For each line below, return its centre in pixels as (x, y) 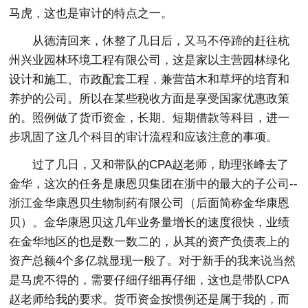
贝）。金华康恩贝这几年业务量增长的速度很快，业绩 (150, 223)
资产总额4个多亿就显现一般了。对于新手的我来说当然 (153, 261)
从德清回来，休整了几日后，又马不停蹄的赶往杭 (161, 41)
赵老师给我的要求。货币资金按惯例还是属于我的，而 (150, 300)
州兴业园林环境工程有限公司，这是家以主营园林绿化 (150, 60)
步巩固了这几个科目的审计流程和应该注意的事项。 (144, 137)
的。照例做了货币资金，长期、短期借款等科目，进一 (150, 118)
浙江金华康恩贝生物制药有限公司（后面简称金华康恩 (150, 203)
